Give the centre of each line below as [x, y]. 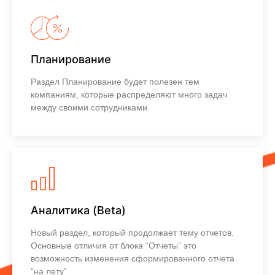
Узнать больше [58, 130]
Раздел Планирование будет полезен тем [115, 81]
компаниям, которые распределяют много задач [129, 94]
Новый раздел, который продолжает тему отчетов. [132, 232]
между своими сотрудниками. [90, 107]
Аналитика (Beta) [78, 210]
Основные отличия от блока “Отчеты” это [114, 245]
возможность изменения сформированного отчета [133, 258]
